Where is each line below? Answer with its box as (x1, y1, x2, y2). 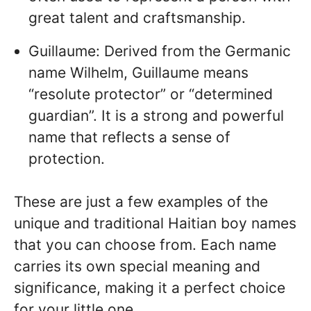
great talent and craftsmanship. (28, 8, 246, 26)
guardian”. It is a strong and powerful (28, 106, 284, 124)
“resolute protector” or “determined (28, 85, 273, 103)
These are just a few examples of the (14, 193, 268, 211)
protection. (28, 149, 105, 167)
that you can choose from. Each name (14, 236, 276, 254)
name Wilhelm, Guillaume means (28, 63, 249, 81)
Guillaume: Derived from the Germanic (28, 42, 291, 60)
